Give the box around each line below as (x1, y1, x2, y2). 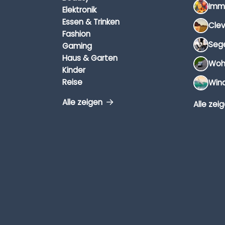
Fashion (62, 29, 90, 40)
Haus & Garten (62, 53, 118, 64)
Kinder (62, 65, 85, 76)
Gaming (62, 41, 92, 52)
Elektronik (62, 5, 96, 16)
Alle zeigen (62, 97, 104, 108)
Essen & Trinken (62, 17, 120, 28)
